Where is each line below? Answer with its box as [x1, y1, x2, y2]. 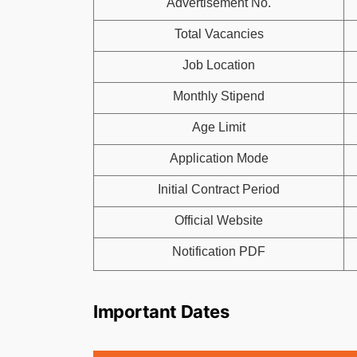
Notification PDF [172, 245, 265, 258]
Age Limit [192, 120, 245, 134]
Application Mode [169, 151, 269, 165]
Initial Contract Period [158, 182, 280, 196]
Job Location [182, 58, 255, 72]
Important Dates [93, 301, 229, 322]
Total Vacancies [174, 27, 264, 41]
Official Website [175, 214, 263, 227]
